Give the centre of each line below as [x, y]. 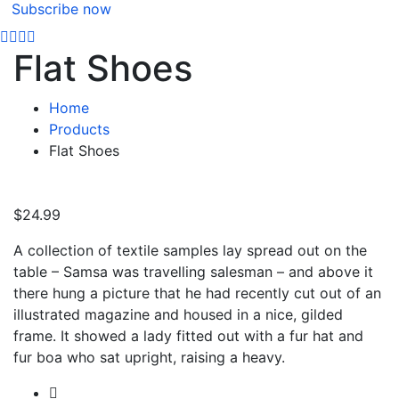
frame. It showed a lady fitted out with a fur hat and [188, 335]
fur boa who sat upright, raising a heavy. [149, 357]
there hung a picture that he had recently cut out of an [197, 293]
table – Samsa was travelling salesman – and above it [193, 271]
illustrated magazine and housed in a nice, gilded [178, 314]
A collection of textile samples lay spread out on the [190, 250]
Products [79, 129]
